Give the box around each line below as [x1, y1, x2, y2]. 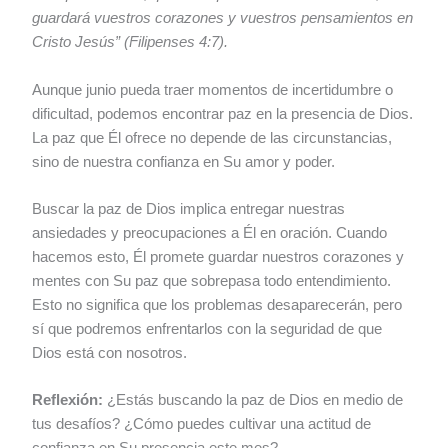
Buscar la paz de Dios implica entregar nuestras [32, 200, 346, 217]
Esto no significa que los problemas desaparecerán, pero [32, 296, 403, 313]
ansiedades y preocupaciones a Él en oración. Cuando [32, 224, 388, 241]
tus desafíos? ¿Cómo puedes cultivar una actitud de [32, 416, 372, 433]
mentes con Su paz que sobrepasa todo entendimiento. [32, 272, 392, 289]
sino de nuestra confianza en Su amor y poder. [32, 153, 336, 170]
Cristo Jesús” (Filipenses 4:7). [32, 34, 229, 51]
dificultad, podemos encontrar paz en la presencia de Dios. [32, 105, 414, 122]
